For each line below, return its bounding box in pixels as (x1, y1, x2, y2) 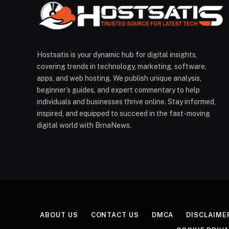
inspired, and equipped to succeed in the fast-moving (37, 109, 210, 118)
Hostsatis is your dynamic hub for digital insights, (37, 50, 197, 59)
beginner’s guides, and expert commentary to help (37, 85, 200, 94)
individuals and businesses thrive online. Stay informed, (37, 97, 216, 106)
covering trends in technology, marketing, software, (37, 62, 207, 71)
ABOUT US (40, 211, 78, 219)
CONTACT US (90, 211, 139, 219)
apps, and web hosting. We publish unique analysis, (37, 74, 201, 82)
